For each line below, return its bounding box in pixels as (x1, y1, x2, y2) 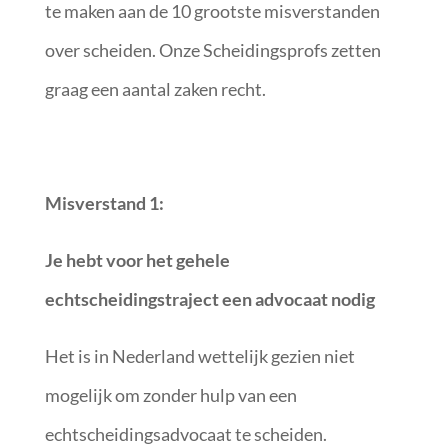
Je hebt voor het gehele (44, 248, 230, 271)
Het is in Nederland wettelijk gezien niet (44, 344, 355, 367)
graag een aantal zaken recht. (44, 77, 266, 100)
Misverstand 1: (44, 191, 167, 214)
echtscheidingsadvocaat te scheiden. (44, 422, 327, 445)
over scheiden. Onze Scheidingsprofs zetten (44, 38, 381, 61)
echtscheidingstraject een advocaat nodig (44, 287, 375, 310)
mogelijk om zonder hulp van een (44, 383, 297, 406)
